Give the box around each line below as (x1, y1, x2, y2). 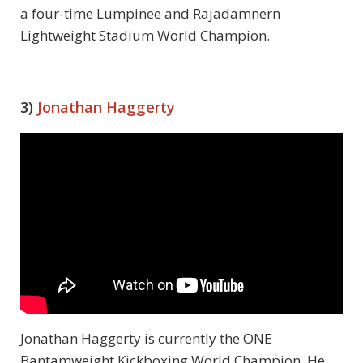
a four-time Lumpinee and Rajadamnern (20, 3, 280, 23)
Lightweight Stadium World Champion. (20, 25, 270, 45)
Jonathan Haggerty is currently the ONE (20, 329, 272, 348)
